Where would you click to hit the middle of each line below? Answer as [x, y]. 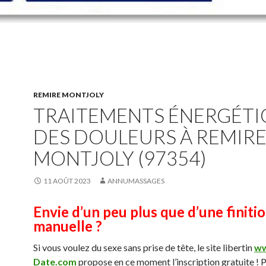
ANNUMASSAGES [136, 181]
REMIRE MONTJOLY [69, 95]
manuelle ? [68, 226]
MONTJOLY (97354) [120, 158]
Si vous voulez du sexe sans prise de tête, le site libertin [144, 247]
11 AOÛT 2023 [67, 181]
